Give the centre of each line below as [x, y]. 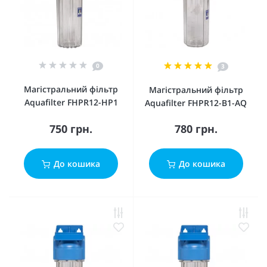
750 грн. [71, 129]
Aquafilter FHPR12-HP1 [71, 102]
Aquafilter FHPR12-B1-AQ [196, 103]
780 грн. [196, 129]
